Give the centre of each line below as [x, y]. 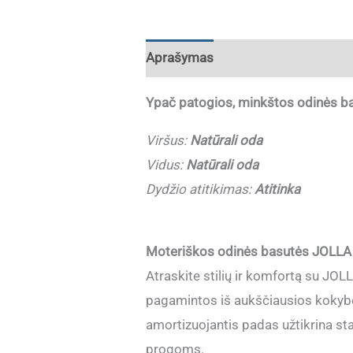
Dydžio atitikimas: [201, 189]
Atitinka [278, 189]
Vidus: [166, 164]
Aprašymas [180, 58]
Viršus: [167, 140]
